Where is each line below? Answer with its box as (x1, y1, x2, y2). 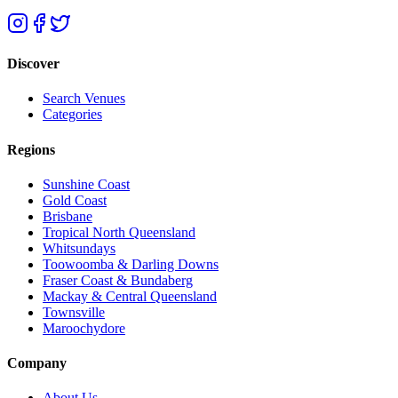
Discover (7, 56, 60, 72)
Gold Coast (43, 192, 107, 208)
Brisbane (43, 208, 92, 224)
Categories (43, 107, 102, 123)
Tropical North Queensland (43, 224, 195, 240)
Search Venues (43, 91, 125, 107)
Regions (7, 141, 55, 157)
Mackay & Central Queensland (43, 288, 217, 304)
